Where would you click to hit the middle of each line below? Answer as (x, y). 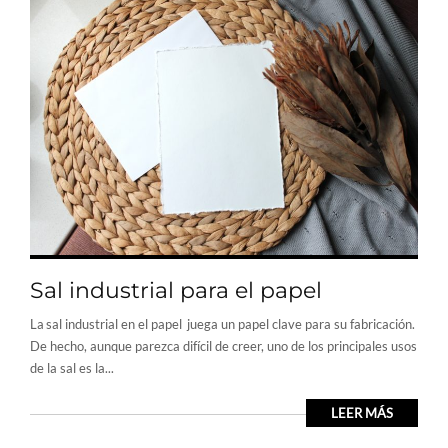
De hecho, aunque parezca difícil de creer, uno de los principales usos (223, 346)
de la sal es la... (72, 368)
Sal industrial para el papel (176, 291)
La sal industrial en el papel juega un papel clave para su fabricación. (222, 324)
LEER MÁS (362, 413)
